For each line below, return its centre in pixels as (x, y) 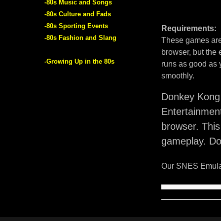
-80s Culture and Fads (78, 14)
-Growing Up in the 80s (79, 61)
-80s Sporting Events (76, 26)
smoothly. (178, 76)
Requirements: (189, 28)
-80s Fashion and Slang (80, 37)
